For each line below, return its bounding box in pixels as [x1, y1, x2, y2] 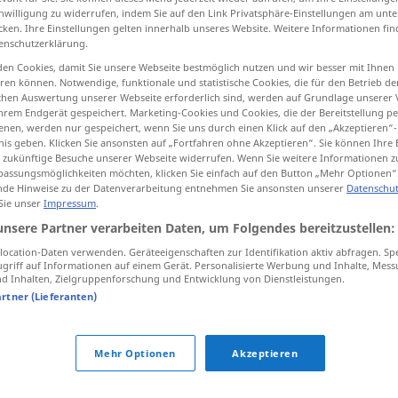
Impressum [44, 196, 96, 210]
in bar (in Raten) [120, 361, 231, 381]
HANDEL [187, 203, 227, 219]
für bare [145, 236, 200, 254]
